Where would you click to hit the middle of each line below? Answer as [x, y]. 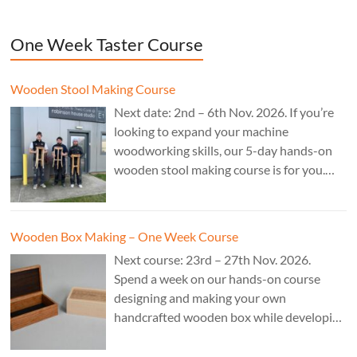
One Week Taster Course [107, 44]
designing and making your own [200, 297]
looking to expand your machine [202, 131]
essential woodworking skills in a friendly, [226, 335]
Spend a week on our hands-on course [218, 278]
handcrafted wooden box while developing [230, 316]
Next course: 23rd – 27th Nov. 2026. [213, 259]
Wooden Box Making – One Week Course [125, 236]
